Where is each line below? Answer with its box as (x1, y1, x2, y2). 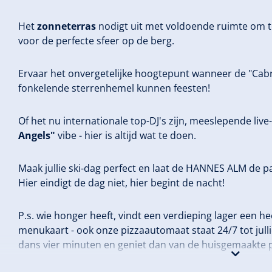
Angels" (18, 129, 55, 142)
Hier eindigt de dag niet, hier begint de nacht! (18, 176, 225, 189)
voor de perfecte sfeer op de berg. (18, 34, 174, 47)
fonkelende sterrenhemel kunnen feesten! (18, 81, 210, 95)
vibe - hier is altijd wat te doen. (55, 129, 196, 142)
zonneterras (37, 19, 96, 33)
